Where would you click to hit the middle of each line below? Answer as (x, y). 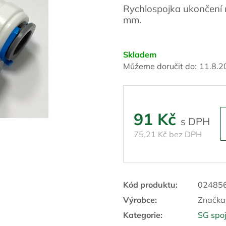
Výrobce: (140, 200)
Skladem (140, 55)
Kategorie (142, 215)
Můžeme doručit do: (160, 66)
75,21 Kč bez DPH (168, 134)
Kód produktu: (150, 185)
